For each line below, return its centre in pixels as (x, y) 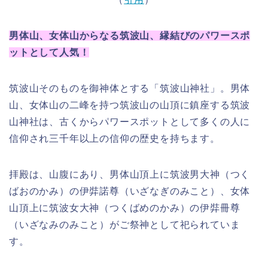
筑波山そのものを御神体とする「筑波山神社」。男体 (130, 88)
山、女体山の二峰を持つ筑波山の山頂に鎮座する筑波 (130, 105)
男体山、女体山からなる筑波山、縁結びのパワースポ (130, 35)
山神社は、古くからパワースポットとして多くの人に (130, 121)
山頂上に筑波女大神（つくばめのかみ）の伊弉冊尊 (125, 208)
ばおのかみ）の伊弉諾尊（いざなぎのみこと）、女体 (130, 191)
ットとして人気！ (49, 52)
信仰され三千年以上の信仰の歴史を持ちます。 (115, 138)
